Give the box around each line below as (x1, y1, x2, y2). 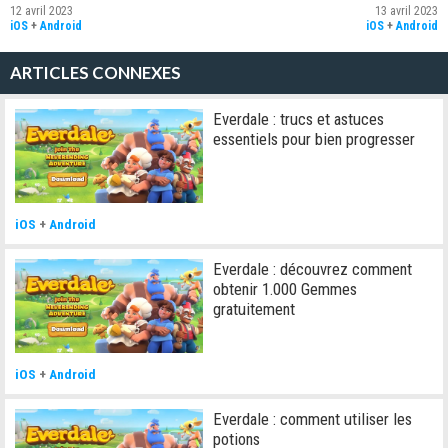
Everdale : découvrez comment (213, 258, 413, 279)
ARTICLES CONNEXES (10, 62, 181, 83)
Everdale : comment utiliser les (213, 408, 413, 429)
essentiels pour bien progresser (213, 128, 416, 149)
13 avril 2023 (375, 3, 438, 18)
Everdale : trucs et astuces (213, 108, 385, 129)
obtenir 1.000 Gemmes (213, 278, 358, 299)
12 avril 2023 (10, 3, 73, 18)
